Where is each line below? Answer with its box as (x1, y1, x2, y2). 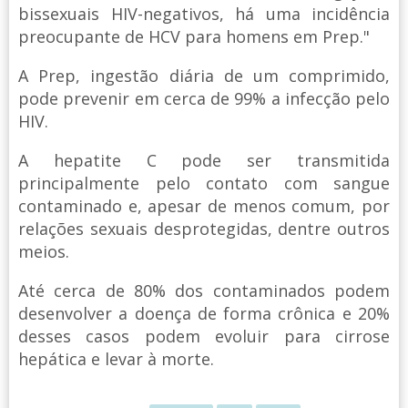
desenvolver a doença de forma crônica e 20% (18, 301, 390, 324)
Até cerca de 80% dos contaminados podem (18, 279, 390, 301)
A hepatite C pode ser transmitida (18, 148, 390, 171)
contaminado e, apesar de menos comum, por (18, 194, 390, 217)
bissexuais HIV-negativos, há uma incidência (18, 2, 390, 25)
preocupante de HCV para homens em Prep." (18, 25, 370, 47)
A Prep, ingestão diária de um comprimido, (18, 64, 390, 87)
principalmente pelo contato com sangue (18, 171, 390, 194)
